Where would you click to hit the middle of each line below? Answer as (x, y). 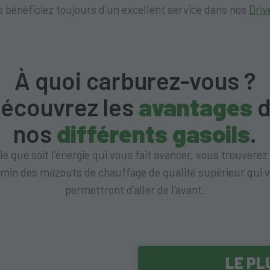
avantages (196, 107)
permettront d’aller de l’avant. (135, 190)
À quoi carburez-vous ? (135, 80)
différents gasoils (153, 133)
